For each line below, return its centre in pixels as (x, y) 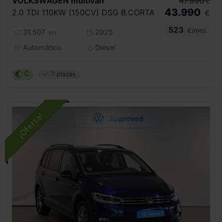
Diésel (104, 47)
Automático (41, 47)
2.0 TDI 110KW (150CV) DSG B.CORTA (83, 12)
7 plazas (62, 74)
